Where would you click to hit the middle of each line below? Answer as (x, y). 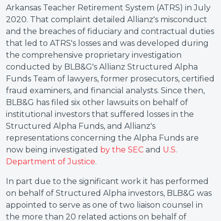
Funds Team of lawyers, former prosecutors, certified (110, 79)
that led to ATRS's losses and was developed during (107, 43)
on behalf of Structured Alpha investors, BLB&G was (109, 193)
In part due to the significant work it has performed (107, 181)
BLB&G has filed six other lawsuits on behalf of (97, 102)
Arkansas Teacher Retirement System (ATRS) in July (108, 8)
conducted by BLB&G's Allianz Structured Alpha (102, 67)
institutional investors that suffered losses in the (100, 114)
